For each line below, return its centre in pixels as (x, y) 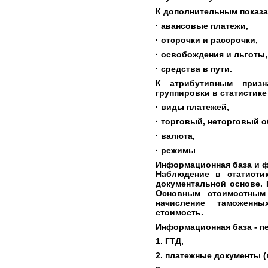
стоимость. (179, 212)
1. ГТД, (170, 241)
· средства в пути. (194, 69)
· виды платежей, (192, 107)
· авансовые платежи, (202, 26)
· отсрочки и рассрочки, (207, 40)
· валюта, (175, 136)
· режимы (176, 150)
